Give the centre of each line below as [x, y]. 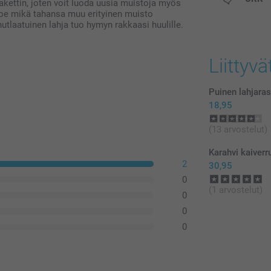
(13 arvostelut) [238, 129]
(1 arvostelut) [236, 190]
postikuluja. [233, 9]
